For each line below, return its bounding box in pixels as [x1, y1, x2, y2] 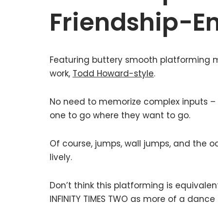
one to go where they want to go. [50, 109, 190, 121]
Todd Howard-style [73, 68, 154, 79]
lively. [50, 151, 72, 163]
